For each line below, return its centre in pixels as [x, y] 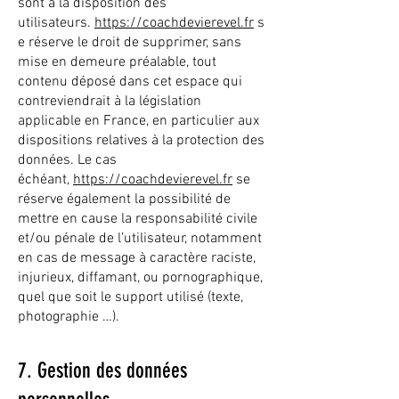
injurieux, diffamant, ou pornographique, [140, 278]
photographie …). [69, 317]
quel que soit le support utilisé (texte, [130, 297]
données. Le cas [67, 160]
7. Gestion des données [102, 370]
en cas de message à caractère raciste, [137, 258]
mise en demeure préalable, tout [117, 62]
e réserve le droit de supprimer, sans [130, 43]
